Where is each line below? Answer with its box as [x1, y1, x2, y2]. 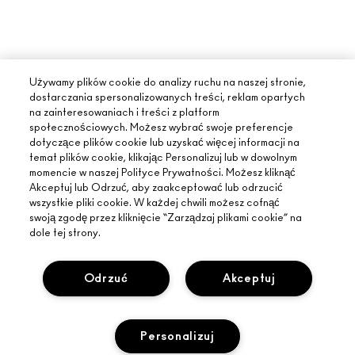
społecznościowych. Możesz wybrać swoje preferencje [29, 123, 294, 133]
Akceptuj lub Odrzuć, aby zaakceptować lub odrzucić [29, 183, 284, 193]
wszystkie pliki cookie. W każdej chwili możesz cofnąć [29, 198, 281, 208]
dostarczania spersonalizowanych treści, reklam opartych [29, 93, 306, 103]
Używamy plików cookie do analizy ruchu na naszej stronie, [29, 78, 307, 88]
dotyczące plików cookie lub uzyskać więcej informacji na [29, 138, 300, 148]
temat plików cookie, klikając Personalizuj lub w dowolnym [29, 153, 298, 163]
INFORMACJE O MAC [13, 322, 130, 333]
